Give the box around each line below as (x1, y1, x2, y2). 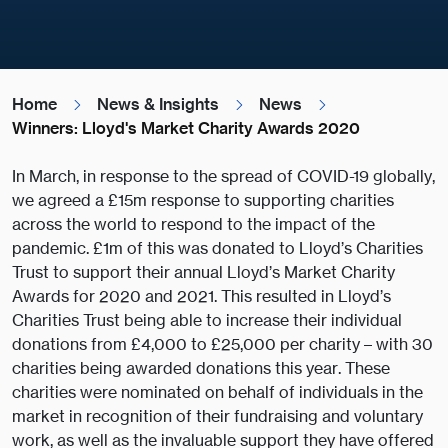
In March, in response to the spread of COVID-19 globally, (12, 166, 435, 187)
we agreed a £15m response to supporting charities (12, 190, 394, 211)
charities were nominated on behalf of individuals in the (12, 382, 423, 403)
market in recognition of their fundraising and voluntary (12, 406, 423, 427)
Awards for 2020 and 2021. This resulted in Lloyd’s (12, 286, 391, 307)
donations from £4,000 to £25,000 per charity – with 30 (12, 334, 433, 355)
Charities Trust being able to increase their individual (12, 310, 402, 331)
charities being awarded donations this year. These (12, 358, 390, 379)
